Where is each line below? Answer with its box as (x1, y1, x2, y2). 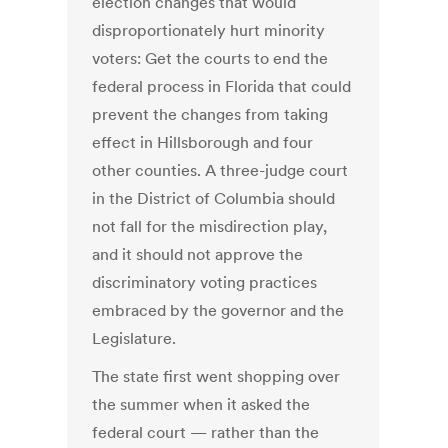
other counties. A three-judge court (92, 160, 349, 181)
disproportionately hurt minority (92, 20, 326, 41)
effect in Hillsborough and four (92, 132, 314, 153)
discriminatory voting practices (92, 272, 318, 293)
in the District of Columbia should (92, 188, 336, 209)
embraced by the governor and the (92, 300, 345, 321)
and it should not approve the (92, 244, 304, 265)
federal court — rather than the (92, 422, 320, 443)
